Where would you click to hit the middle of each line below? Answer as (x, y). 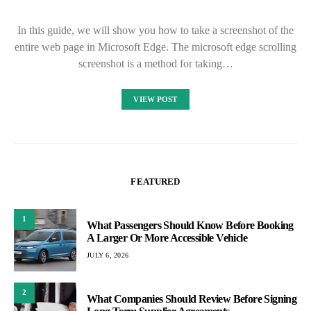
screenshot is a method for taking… (155, 63)
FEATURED (155, 181)
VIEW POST (155, 99)
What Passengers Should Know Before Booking (190, 226)
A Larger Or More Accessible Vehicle (167, 238)
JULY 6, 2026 (108, 255)
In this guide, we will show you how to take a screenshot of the (155, 30)
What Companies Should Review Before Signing (192, 299)
